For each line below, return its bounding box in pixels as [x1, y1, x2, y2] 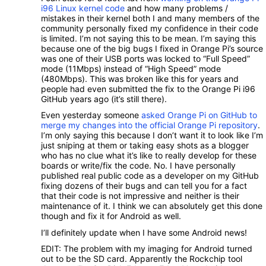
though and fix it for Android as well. [41, 211, 181, 221]
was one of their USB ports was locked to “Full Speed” [41, 53, 250, 64]
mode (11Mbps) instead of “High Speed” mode [41, 63, 221, 74]
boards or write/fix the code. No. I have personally [41, 160, 236, 171]
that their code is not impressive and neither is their [41, 191, 239, 201]
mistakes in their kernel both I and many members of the [41, 12, 259, 23]
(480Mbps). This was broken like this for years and [41, 73, 239, 84]
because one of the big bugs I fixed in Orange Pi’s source [41, 43, 263, 53]
